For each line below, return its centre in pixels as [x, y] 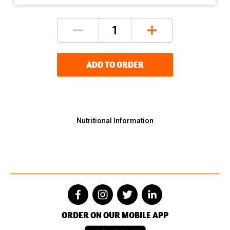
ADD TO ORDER [115, 64]
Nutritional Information [115, 120]
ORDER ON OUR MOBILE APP [115, 215]
